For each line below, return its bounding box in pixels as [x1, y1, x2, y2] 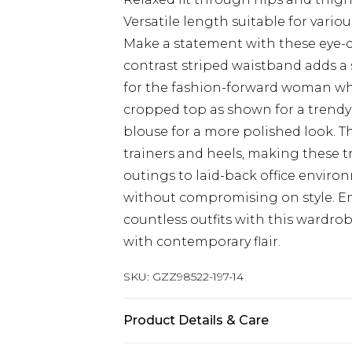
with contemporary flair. [123, 234, 280, 249]
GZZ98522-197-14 [152, 269, 244, 284]
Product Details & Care [123, 313, 269, 328]
